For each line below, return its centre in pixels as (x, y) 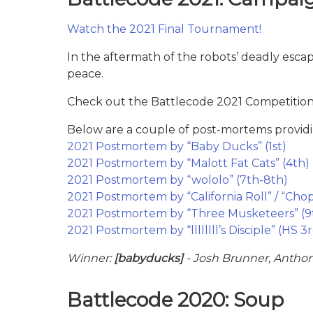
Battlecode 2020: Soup (175, 299)
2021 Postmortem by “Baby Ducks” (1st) (177, 146)
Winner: (90, 258)
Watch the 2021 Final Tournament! (164, 29)
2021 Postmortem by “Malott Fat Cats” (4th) (188, 163)
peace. (85, 73)
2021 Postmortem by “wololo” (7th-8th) (177, 180)
